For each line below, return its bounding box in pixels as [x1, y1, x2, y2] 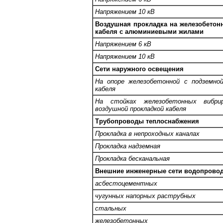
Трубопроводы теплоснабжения [95, 117, 199, 125]
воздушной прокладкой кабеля [95, 105, 186, 112]
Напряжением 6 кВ [95, 40, 151, 48]
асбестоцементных [95, 179, 157, 187]
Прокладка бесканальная [95, 154, 170, 162]
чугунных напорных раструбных [95, 192, 196, 200]
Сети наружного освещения [95, 65, 184, 73]
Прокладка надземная [95, 142, 160, 150]
